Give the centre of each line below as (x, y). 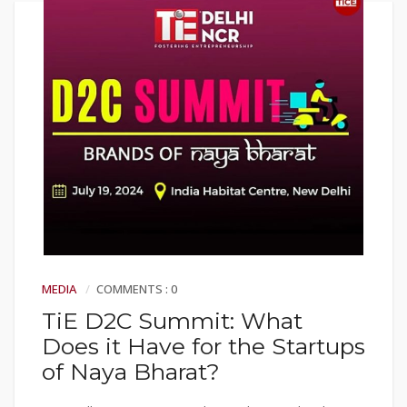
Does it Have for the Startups (203, 347)
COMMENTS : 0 (137, 289)
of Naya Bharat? (131, 372)
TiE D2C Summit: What (172, 321)
